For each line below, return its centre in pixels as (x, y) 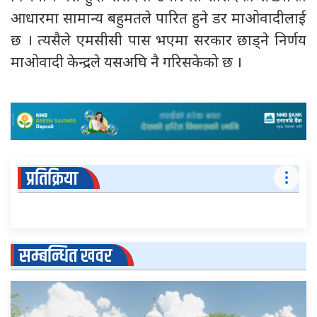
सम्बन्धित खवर (65, 256)
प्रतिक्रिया (52, 179)
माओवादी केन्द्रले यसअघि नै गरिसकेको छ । (126, 64)
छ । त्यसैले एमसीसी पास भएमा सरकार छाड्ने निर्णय (158, 42)
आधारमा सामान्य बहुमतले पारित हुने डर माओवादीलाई (158, 20)
